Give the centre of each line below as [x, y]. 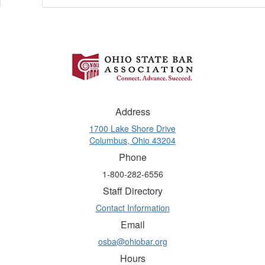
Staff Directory [132, 191]
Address [132, 112]
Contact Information [132, 208]
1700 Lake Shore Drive [132, 128]
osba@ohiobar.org [132, 241]
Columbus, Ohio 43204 [132, 140]
